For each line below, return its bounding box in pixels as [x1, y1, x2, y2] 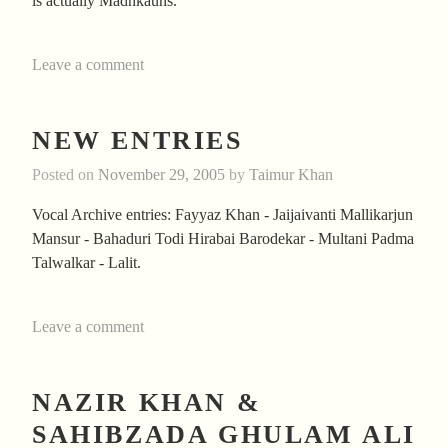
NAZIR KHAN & [32, 388, 262, 418]
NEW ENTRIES [32, 125, 243, 155]
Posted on [32, 166, 98, 184]
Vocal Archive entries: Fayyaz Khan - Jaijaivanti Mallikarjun [32, 206, 413, 224]
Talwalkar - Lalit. [32, 254, 141, 272]
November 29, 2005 [98, 166, 225, 184]
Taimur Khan [249, 166, 333, 184]
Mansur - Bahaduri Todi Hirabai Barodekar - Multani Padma [32, 230, 414, 248]
